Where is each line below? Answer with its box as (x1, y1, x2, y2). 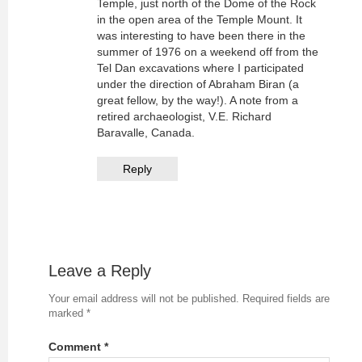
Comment (48, 340, 104, 353)
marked (48, 307, 86, 319)
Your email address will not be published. (48, 293, 239, 305)
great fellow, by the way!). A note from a (97, 94, 298, 107)
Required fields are (242, 293, 330, 305)
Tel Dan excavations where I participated (97, 61, 304, 74)
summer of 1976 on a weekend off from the (97, 45, 318, 58)
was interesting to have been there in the (97, 29, 305, 42)
